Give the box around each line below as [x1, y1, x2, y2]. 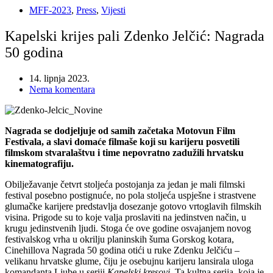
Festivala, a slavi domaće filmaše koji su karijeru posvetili [5, 136, 239, 147]
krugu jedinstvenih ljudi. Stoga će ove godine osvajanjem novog [5, 223, 251, 234]
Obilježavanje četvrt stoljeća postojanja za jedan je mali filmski [5, 179, 245, 190]
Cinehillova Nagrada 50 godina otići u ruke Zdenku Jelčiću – [5, 245, 239, 256]
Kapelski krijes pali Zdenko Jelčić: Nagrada [5, 28, 264, 44]
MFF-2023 [29, 5, 71, 16]
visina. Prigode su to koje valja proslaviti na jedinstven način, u [5, 212, 246, 223]
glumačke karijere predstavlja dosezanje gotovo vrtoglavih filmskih [5, 201, 261, 212]
